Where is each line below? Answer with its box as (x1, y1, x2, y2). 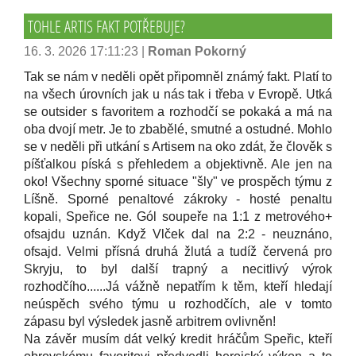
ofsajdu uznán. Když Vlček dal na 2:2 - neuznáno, (24, 227, 332, 241)
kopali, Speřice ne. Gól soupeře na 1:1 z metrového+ (24, 210, 332, 223)
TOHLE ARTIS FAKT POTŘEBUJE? (28, 16, 185, 37)
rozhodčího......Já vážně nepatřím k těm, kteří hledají (24, 280, 332, 293)
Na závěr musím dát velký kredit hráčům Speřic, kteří (24, 332, 332, 346)
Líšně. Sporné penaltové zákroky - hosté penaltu (24, 192, 332, 206)
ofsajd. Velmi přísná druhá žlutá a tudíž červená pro (24, 245, 332, 258)
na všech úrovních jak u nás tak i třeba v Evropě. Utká (24, 87, 332, 101)
